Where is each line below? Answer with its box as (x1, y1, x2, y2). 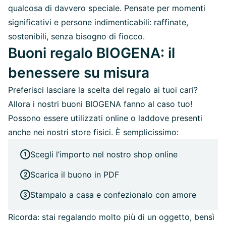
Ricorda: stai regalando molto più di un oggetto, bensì (8, 211, 214, 222)
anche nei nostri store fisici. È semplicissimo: (8, 127, 179, 137)
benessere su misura (8, 64, 149, 81)
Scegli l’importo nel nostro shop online (30, 149, 178, 159)
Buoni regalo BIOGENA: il (8, 44, 175, 62)
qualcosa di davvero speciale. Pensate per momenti (8, 3, 205, 13)
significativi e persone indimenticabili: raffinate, (8, 17, 188, 27)
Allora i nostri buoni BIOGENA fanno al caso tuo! (8, 98, 192, 109)
